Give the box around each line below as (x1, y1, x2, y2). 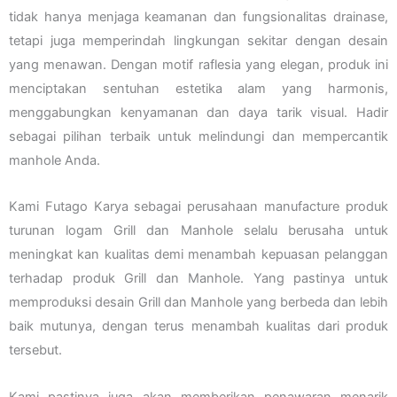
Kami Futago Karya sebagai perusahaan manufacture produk (9, 198, 388, 215)
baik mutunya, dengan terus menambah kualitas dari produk (9, 318, 388, 335)
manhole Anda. (9, 152, 100, 168)
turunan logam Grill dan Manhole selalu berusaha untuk (9, 222, 388, 239)
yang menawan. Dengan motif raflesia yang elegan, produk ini (9, 56, 388, 73)
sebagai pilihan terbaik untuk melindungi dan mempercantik (9, 128, 388, 144)
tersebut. (9, 342, 62, 359)
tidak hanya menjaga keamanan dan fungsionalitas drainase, (9, 8, 388, 25)
